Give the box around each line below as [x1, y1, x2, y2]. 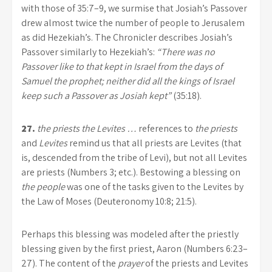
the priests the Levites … [37, 121, 137, 135]
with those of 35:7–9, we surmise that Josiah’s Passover [21, 1, 247, 15]
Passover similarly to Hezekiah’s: [21, 45, 157, 58]
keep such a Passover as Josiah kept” [21, 89, 171, 102]
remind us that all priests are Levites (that [67, 136, 242, 149]
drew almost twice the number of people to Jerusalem [21, 16, 245, 29]
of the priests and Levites [143, 256, 248, 270]
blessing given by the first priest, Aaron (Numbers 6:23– [21, 242, 248, 255]
